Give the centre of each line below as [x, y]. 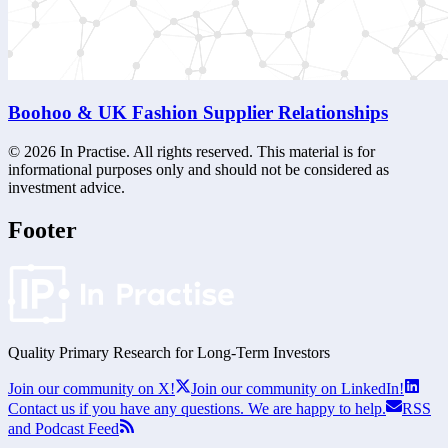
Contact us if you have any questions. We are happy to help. [197, 408]
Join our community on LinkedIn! [297, 388]
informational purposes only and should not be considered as [198, 170]
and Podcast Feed [63, 428]
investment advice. [66, 188]
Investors [299, 352]
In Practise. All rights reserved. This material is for [215, 152]
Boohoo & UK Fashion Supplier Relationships [198, 113]
